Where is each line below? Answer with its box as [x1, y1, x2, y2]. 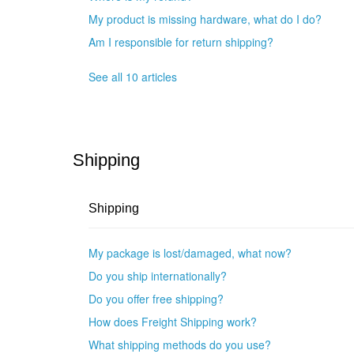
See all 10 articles [88, 69, 177, 85]
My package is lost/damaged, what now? [88, 245, 292, 262]
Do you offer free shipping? [88, 291, 224, 307]
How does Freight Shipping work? [88, 314, 257, 330]
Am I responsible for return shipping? [88, 34, 273, 51]
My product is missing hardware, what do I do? [88, 11, 322, 28]
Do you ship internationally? [88, 268, 227, 284]
